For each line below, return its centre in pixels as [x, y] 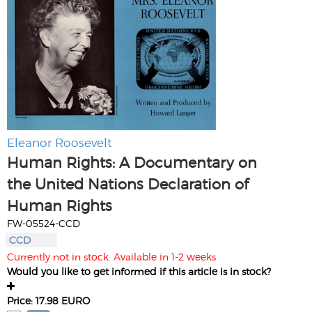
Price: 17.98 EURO [48, 300]
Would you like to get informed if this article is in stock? [139, 271]
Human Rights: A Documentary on [132, 162]
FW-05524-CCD [44, 223]
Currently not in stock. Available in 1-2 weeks [111, 256]
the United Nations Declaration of [128, 183]
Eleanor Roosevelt [60, 142]
